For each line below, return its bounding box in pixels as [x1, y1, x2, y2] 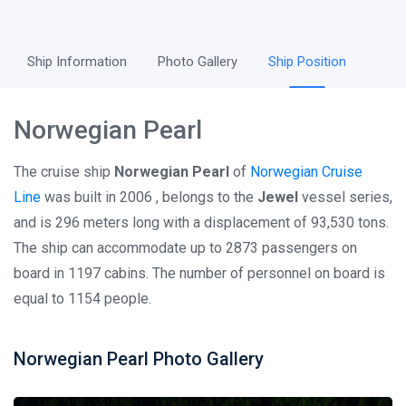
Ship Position [268, 53, 346, 70]
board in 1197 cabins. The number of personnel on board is [14, 265, 385, 282]
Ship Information [27, 53, 127, 70]
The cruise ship [14, 163, 114, 180]
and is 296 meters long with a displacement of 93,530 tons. [14, 214, 389, 231]
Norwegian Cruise [250, 163, 362, 180]
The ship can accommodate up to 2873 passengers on [14, 239, 357, 256]
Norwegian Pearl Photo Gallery [14, 348, 264, 370]
